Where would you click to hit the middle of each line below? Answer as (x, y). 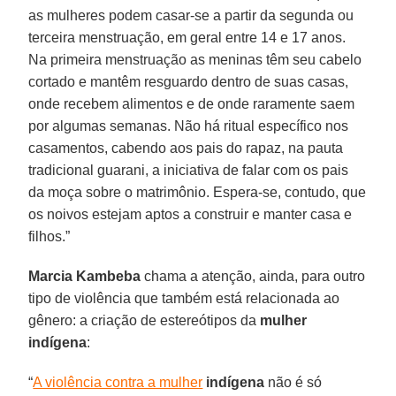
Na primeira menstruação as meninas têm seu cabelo (195, 59)
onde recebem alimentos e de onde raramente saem (192, 103)
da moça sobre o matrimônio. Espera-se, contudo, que (198, 192)
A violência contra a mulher (118, 382)
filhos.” (49, 236)
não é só (293, 382)
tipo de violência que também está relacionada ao (184, 298)
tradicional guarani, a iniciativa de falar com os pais (189, 170)
